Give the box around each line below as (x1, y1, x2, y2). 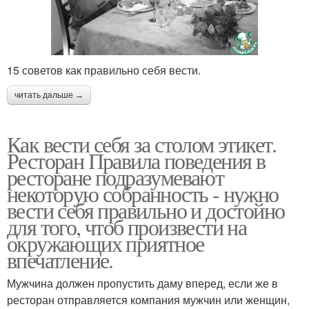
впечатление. (7, 245, 113, 275)
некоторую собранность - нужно (7, 179, 279, 209)
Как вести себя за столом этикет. (7, 129, 277, 159)
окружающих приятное (7, 228, 204, 259)
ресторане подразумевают (7, 162, 224, 192)
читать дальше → (14, 90, 83, 101)
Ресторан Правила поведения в (7, 146, 266, 176)
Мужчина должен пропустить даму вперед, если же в (7, 275, 278, 292)
